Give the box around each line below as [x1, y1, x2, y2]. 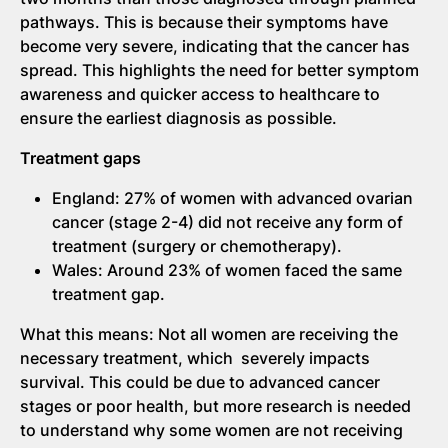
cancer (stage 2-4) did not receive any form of [52, 211, 403, 232]
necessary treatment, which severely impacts [20, 347, 370, 368]
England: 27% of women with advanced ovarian [52, 187, 413, 208]
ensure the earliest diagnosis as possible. [20, 107, 337, 128]
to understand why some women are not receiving [20, 419, 403, 440]
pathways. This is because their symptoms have [20, 11, 388, 32]
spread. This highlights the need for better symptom [20, 59, 419, 80]
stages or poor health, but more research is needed [20, 395, 411, 416]
